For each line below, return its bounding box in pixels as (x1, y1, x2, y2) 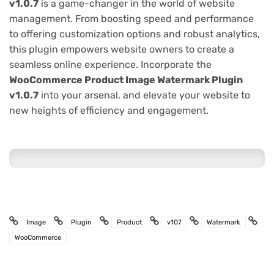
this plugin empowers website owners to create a (9, 43, 234, 56)
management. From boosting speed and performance (9, 13, 254, 25)
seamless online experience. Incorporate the (9, 59, 212, 71)
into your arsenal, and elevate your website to (39, 89, 250, 102)
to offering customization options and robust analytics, (9, 28, 260, 40)
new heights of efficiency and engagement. (9, 105, 209, 117)
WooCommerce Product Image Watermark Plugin (9, 74, 243, 86)
